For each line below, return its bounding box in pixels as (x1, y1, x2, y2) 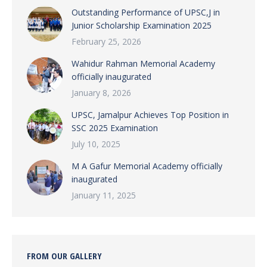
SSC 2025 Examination (72, 122, 170, 133)
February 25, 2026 (72, 35, 141, 47)
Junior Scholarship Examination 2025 (72, 19, 219, 31)
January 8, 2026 (72, 86, 131, 98)
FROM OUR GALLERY (27, 249, 102, 262)
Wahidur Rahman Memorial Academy (72, 57, 215, 69)
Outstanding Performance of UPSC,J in (72, 6, 220, 18)
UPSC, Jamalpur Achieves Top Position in (72, 108, 229, 120)
